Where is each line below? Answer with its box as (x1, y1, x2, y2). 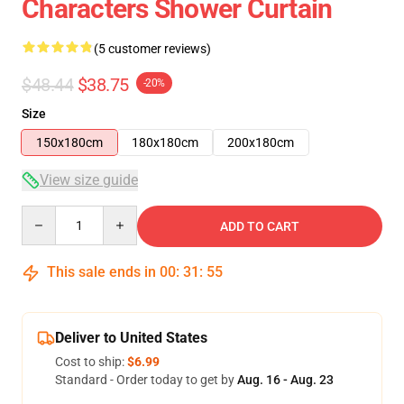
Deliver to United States (55, 329, 207, 346)
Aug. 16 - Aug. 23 (237, 372, 334, 387)
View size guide (40, 171, 138, 188)
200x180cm (227, 135, 294, 150)
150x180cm (36, 135, 103, 150)
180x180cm (132, 135, 198, 150)
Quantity (21, 207, 70, 221)
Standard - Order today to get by (55, 372, 237, 387)
